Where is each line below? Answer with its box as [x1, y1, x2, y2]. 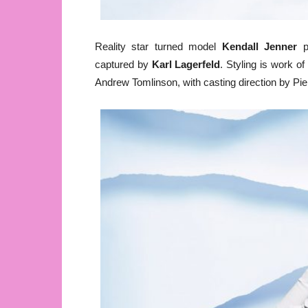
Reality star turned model [95, 40, 222, 52]
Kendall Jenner [221, 40, 298, 52]
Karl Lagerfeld [151, 58, 221, 70]
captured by [95, 58, 152, 70]
